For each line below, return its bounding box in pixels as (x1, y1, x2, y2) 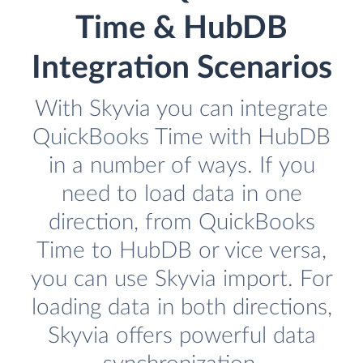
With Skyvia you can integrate (35, 97, 328, 122)
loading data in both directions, (31, 296, 332, 320)
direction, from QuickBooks (48, 211, 315, 235)
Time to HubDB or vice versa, (36, 239, 327, 263)
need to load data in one (61, 182, 302, 207)
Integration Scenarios (31, 53, 332, 85)
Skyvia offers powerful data (47, 324, 316, 348)
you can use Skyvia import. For (30, 267, 333, 292)
